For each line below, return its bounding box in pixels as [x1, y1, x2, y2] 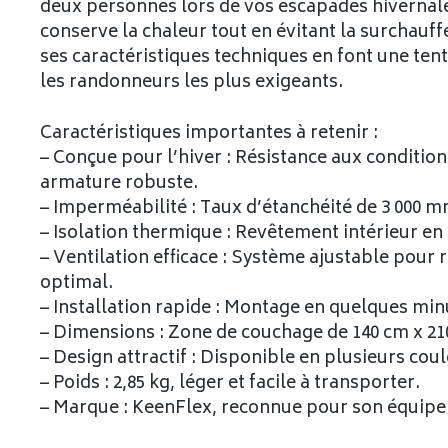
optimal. [40, 268, 113, 299]
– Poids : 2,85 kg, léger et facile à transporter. [40, 368, 420, 399]
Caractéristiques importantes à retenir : [40, 118, 378, 149]
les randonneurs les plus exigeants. [40, 68, 343, 99]
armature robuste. [40, 168, 198, 199]
